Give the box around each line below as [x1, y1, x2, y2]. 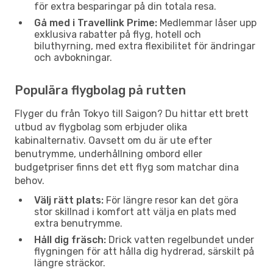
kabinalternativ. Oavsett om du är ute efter [15, 134, 212, 146]
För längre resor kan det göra [104, 194, 238, 206]
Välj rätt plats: [34, 194, 104, 206]
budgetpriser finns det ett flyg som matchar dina [15, 161, 239, 173]
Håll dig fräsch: [34, 233, 106, 246]
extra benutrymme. [34, 217, 122, 229]
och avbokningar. [34, 51, 112, 63]
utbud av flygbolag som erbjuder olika [15, 121, 187, 133]
